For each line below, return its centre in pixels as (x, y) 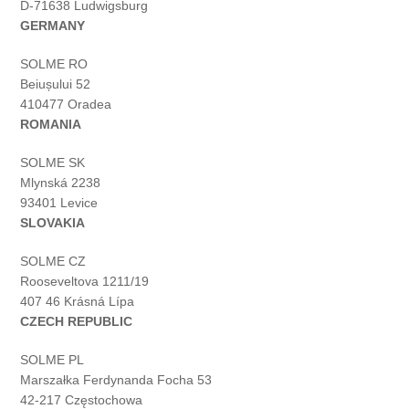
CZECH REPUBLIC (77, 322)
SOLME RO (54, 64)
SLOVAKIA (53, 223)
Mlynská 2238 (61, 183)
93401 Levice (59, 203)
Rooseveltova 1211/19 (85, 282)
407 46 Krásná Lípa (78, 302)
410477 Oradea (66, 105)
